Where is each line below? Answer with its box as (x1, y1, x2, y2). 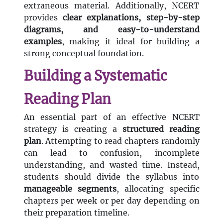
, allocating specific (116, 184, 200, 194)
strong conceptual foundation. (23, 48, 144, 59)
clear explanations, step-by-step (62, 12, 200, 23)
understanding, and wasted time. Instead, (23, 160, 200, 170)
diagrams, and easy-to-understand (23, 24, 200, 35)
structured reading (122, 124, 200, 134)
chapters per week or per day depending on (23, 196, 200, 206)
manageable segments (23, 184, 116, 194)
